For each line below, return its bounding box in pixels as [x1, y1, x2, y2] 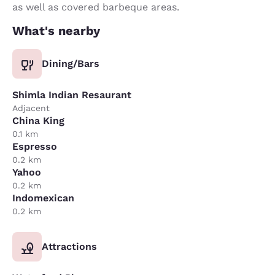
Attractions [42, 241, 97, 252]
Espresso [12, 141, 57, 152]
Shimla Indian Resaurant [12, 89, 131, 101]
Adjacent [12, 103, 50, 113]
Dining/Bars [42, 58, 99, 69]
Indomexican [12, 192, 74, 204]
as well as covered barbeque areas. [12, 1, 179, 13]
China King [12, 115, 64, 126]
